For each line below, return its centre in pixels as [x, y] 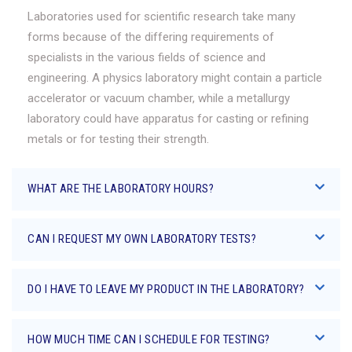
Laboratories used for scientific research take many [161, 16]
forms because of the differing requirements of [151, 37]
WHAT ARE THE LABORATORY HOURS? [121, 189]
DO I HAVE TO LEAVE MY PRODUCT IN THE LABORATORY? [166, 289]
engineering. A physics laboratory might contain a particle [175, 78]
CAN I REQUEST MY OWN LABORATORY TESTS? [142, 239]
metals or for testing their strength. [118, 139]
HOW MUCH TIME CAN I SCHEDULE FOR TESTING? [149, 339]
